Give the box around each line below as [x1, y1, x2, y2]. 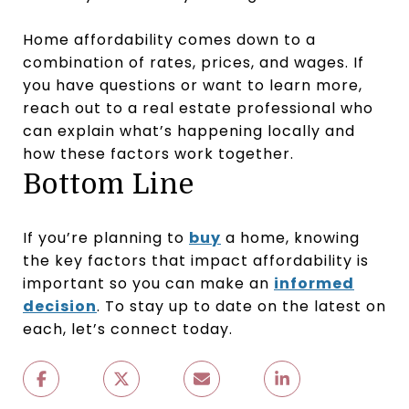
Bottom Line [23, 168, 194, 200]
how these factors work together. [23, 142, 294, 164]
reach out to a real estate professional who [23, 97, 373, 119]
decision [23, 295, 97, 317]
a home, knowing [221, 226, 360, 248]
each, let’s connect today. [23, 318, 233, 340]
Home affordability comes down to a [23, 28, 316, 50]
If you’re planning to [23, 226, 189, 248]
